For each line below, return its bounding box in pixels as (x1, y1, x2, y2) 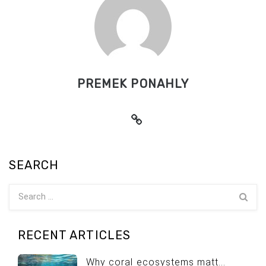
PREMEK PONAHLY (77, 76, 189, 91)
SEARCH (9, 157, 59, 172)
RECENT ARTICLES (18, 227, 131, 242)
